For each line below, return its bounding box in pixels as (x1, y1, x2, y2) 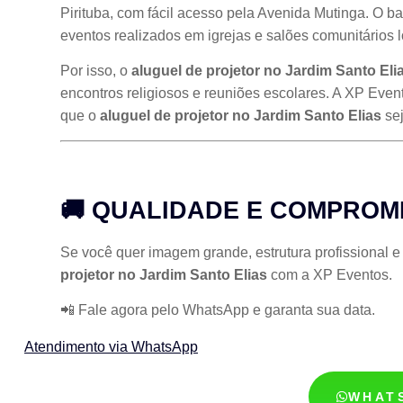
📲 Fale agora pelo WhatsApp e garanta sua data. (60, 302, 375, 318)
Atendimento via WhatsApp (24, 339, 198, 355)
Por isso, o (60, 63, 131, 79)
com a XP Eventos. (267, 266, 392, 282)
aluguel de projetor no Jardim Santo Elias (100, 108, 381, 124)
